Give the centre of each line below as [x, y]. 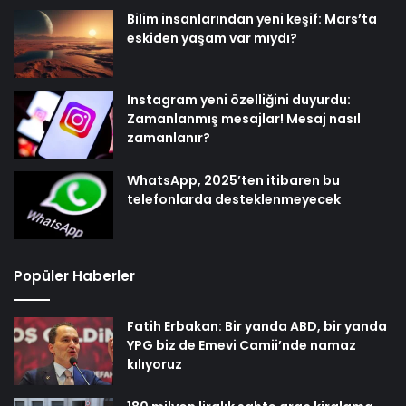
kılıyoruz [155, 364]
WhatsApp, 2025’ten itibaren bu [233, 180]
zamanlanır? [169, 137]
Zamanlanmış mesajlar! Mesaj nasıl [244, 118]
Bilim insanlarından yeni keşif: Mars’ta [252, 19]
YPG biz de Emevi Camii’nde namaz [242, 345]
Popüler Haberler [74, 275]
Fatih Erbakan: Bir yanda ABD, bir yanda [257, 326]
